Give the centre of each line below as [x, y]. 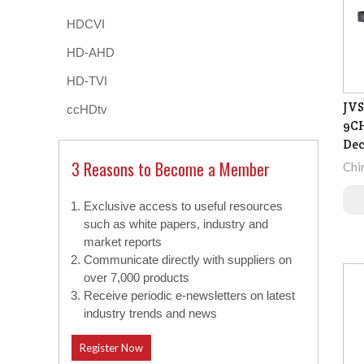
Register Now [111, 348]
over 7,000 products [136, 278]
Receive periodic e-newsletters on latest [189, 296]
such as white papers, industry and [176, 224]
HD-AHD [91, 53]
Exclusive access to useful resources [183, 206]
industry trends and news [150, 314]
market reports [123, 242]
